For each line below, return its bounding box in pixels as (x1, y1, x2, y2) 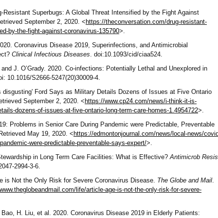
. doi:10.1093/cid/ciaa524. (90, 51, 163, 58)
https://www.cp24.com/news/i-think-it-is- (85, 97, 197, 105)
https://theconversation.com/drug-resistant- (86, 18, 207, 25)
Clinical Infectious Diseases (12, 51, 90, 58)
